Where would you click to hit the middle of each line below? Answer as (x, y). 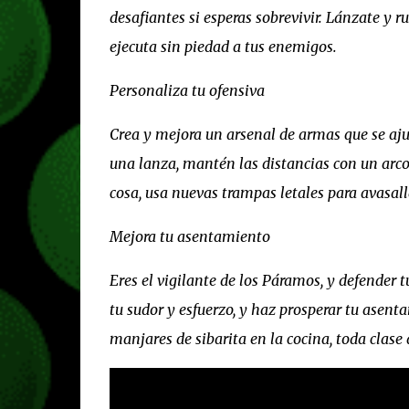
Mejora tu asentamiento (189, 236)
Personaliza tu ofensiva (187, 90)
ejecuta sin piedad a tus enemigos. (223, 46)
